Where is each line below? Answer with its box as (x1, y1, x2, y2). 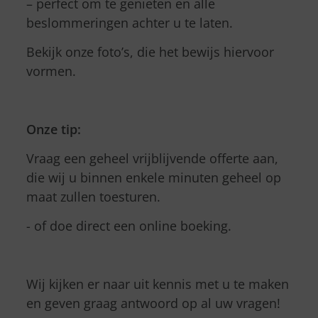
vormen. (26, 62, 76, 79)
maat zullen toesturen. (26, 188, 160, 205)
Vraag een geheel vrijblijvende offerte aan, (26, 150, 278, 167)
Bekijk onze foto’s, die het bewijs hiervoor (26, 43, 274, 60)
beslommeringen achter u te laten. (26, 14, 233, 31)
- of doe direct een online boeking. (26, 217, 231, 234)
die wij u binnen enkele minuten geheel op (26, 169, 281, 186)
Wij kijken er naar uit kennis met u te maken (26, 275, 289, 292)
